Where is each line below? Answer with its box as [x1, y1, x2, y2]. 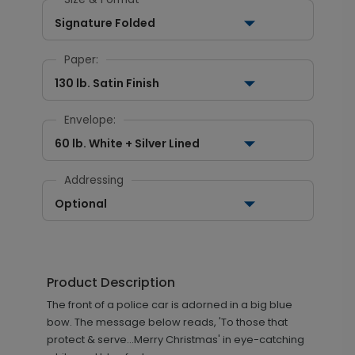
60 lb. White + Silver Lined [54, 136, 200, 151]
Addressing [63, 173, 124, 188]
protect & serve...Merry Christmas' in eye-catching [46, 332, 304, 347]
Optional [54, 196, 107, 212]
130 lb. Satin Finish [54, 75, 159, 91]
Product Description [46, 273, 175, 292]
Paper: [63, 52, 98, 67]
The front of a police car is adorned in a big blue [46, 297, 292, 312]
